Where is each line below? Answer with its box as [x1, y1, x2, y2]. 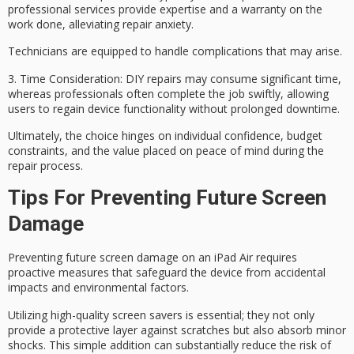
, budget [281, 127, 322, 143]
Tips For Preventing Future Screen [8, 186, 326, 210]
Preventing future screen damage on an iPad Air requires [8, 250, 297, 265]
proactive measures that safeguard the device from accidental [8, 265, 326, 281]
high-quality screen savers [51, 307, 183, 322]
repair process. [8, 157, 83, 173]
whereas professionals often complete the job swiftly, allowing [8, 85, 329, 101]
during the [269, 142, 324, 158]
